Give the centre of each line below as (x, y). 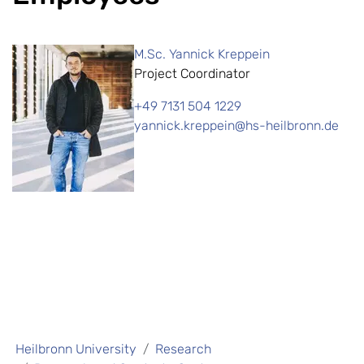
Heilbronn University (76, 349)
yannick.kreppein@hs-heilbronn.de (236, 126)
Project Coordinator (192, 74)
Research (183, 349)
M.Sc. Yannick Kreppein (202, 54)
